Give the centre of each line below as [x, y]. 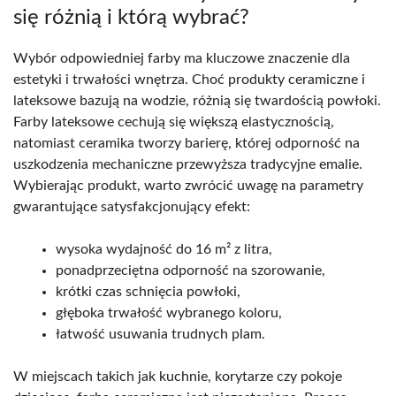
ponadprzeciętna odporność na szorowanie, [190, 270]
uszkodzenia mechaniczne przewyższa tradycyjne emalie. [188, 164]
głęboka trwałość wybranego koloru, [169, 312]
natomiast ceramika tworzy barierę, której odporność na [187, 143]
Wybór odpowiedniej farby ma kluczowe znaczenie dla [182, 58]
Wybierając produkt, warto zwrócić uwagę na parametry [188, 185]
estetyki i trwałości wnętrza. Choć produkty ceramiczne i [189, 79]
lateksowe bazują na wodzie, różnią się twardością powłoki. [197, 100]
